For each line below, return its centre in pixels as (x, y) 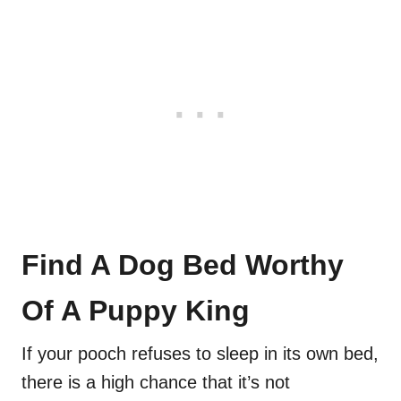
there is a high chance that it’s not (156, 383)
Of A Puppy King (136, 311)
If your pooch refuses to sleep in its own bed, (200, 354)
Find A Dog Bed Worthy (183, 265)
